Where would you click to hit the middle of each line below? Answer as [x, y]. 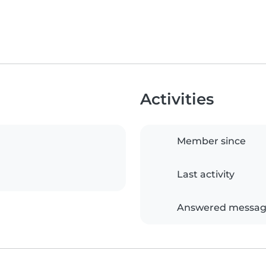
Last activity [206, 175]
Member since [211, 141]
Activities [177, 99]
